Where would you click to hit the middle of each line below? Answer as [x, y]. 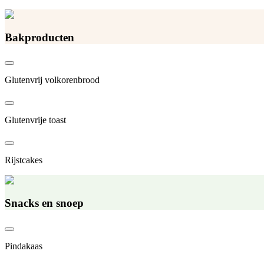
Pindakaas [24, 246]
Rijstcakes [24, 160]
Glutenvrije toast [35, 120]
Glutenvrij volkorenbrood [52, 80]
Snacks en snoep [44, 203]
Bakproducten [39, 37]
